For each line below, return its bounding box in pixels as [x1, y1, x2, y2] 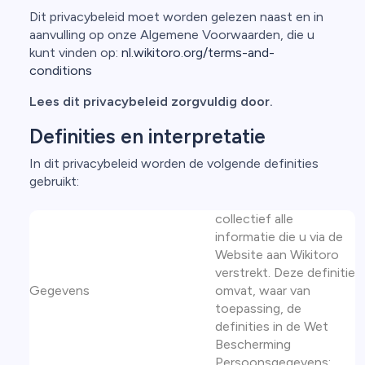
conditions [29, 63, 92, 78]
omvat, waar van [215, 283, 310, 298]
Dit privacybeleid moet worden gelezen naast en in [29, 9, 323, 24]
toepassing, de [215, 301, 301, 316]
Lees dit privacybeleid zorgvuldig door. [29, 94, 273, 109]
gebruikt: [29, 174, 79, 189]
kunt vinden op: [29, 45, 121, 60]
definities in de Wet [215, 319, 328, 334]
